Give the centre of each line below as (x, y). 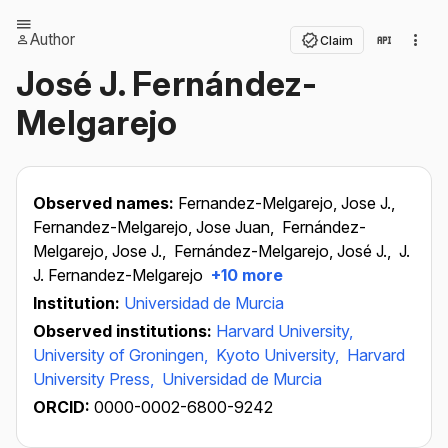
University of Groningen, (122, 355)
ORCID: (63, 407)
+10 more (245, 275)
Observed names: (105, 203)
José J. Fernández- (167, 83)
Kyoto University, (279, 355)
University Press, (95, 379)
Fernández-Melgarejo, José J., (284, 251)
